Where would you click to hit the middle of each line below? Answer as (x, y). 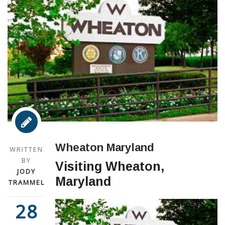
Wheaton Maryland (105, 147)
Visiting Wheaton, (110, 166)
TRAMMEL (26, 182)
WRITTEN (26, 149)
